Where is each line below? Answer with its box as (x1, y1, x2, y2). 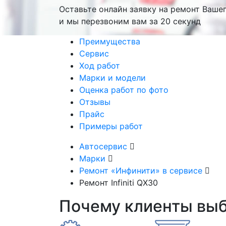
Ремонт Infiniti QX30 (79, 178, 158, 188)
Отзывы (79, 97, 110, 107)
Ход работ (79, 61, 120, 71)
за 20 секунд (149, 16, 201, 26)
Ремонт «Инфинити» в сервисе (79, 165, 205, 176)
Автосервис (79, 141, 130, 151)
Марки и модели (79, 73, 146, 83)
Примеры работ (79, 121, 143, 131)
